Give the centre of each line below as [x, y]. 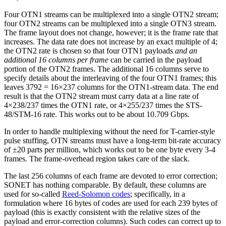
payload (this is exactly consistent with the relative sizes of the [102, 212]
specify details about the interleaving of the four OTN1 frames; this [110, 78]
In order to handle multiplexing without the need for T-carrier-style [109, 132]
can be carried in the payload [155, 60]
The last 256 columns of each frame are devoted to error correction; [111, 176]
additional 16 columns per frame [56, 60]
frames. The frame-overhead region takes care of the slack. [97, 159]
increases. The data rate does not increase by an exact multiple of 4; [111, 42]
